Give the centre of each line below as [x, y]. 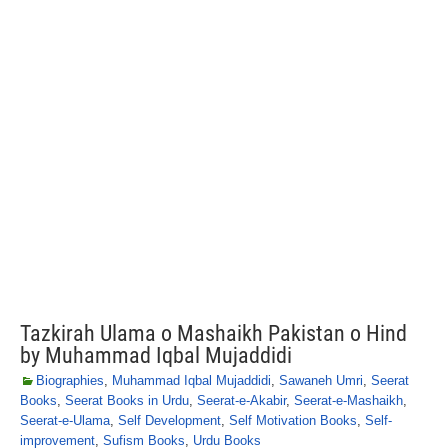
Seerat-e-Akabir [241, 400]
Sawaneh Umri [321, 380]
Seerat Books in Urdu [127, 400]
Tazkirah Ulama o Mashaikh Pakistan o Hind [213, 333]
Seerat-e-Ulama [65, 420]
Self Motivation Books [293, 420]
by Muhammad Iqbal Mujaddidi [156, 355]
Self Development [169, 420]
